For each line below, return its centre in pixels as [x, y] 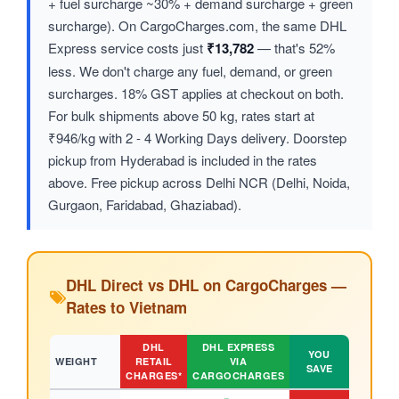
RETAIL [154, 362]
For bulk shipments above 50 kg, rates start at [181, 116]
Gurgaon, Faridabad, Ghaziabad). [145, 205]
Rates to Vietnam [126, 308]
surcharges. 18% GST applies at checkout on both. [196, 94]
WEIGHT [76, 362]
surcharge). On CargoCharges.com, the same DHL [197, 26]
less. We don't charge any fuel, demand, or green [190, 71]
